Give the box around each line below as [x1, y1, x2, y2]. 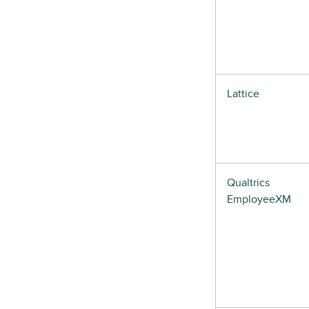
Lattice [227, 87, 259, 101]
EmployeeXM [227, 192, 291, 206]
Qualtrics [227, 176, 270, 190]
